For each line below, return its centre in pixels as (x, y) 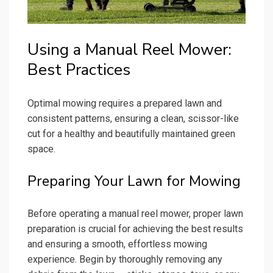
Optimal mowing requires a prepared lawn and (125, 103)
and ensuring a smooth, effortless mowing (117, 244)
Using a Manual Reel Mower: (129, 49)
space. (41, 149)
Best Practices (79, 69)
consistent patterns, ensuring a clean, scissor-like (133, 118)
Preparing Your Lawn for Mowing (134, 181)
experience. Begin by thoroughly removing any (125, 259)
